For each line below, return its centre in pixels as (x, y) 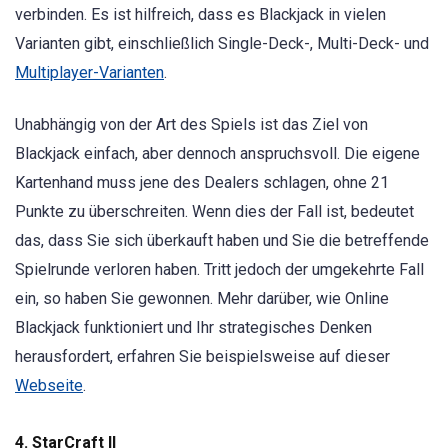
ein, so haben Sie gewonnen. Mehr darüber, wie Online (202, 299)
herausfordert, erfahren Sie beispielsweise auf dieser (202, 357)
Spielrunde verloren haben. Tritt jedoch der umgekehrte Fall (219, 270)
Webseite (49, 386)
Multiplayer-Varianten (89, 72)
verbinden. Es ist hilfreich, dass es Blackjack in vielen (200, 14)
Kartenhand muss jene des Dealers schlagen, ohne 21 (202, 183)
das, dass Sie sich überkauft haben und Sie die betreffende (222, 241)
